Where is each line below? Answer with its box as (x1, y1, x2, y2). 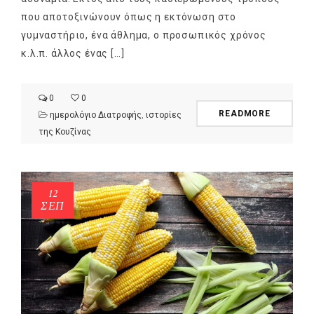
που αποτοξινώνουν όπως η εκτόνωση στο (21, 11, 237, 22)
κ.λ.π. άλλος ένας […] (21, 47, 125, 59)
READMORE (219, 108, 271, 118)
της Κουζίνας (39, 126, 91, 137)
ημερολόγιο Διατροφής (50, 109, 142, 120)
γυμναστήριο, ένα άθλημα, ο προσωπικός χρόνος (21, 29, 266, 41)
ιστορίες (146, 109, 182, 120)
